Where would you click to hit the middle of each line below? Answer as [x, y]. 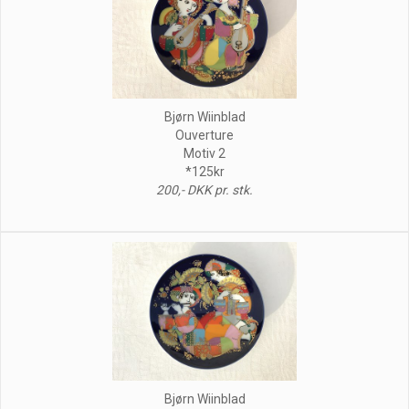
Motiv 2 [204, 153]
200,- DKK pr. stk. [204, 189]
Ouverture [204, 135]
